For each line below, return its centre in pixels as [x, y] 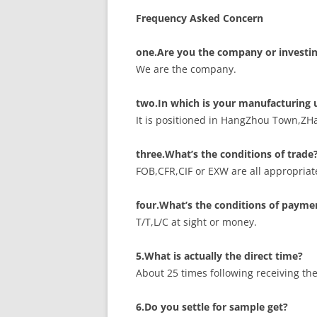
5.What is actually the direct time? [219, 256]
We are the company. [186, 69]
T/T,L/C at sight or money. [196, 222]
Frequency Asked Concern [200, 18]
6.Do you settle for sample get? [212, 307]
